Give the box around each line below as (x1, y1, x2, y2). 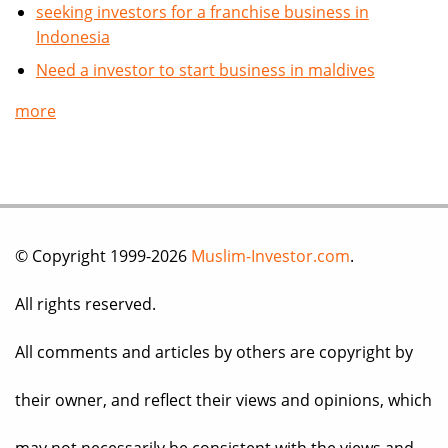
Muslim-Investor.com (191, 245, 350, 268)
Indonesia (35, 26, 110, 49)
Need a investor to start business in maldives (35, 59, 375, 82)
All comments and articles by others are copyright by (15, 341, 413, 364)
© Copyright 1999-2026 (15, 245, 191, 268)
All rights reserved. (15, 293, 156, 316)
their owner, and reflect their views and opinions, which (15, 389, 432, 412)
